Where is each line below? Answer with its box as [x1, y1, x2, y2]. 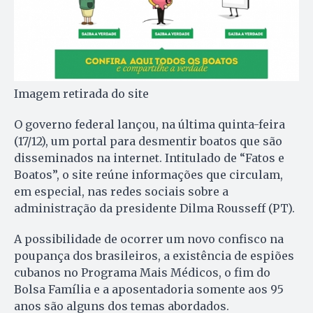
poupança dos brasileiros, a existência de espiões [14, 248, 294, 263]
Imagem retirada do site [14, 86, 149, 101]
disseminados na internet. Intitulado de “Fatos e [14, 150, 284, 165]
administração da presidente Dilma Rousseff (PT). [14, 201, 295, 215]
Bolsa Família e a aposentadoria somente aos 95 [14, 282, 284, 296]
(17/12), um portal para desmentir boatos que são [14, 133, 282, 148]
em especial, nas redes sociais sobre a [14, 184, 228, 198]
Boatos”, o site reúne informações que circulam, [14, 167, 283, 182]
